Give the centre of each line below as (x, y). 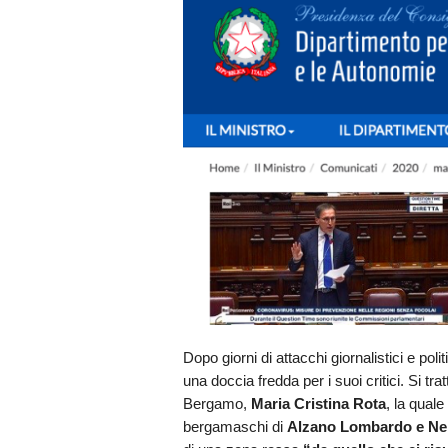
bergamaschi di (234, 426)
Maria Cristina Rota (318, 403)
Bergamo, (216, 403)
